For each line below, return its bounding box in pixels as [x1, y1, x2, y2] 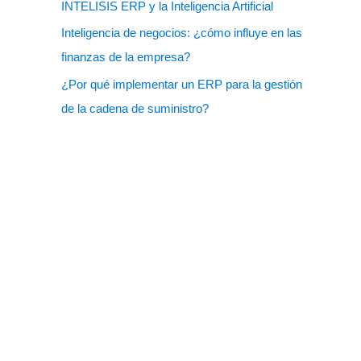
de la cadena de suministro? [61, 102, 209, 115]
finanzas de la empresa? [61, 50, 190, 64]
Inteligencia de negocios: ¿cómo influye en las [61, 26, 302, 40]
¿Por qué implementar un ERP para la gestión [61, 77, 302, 91]
